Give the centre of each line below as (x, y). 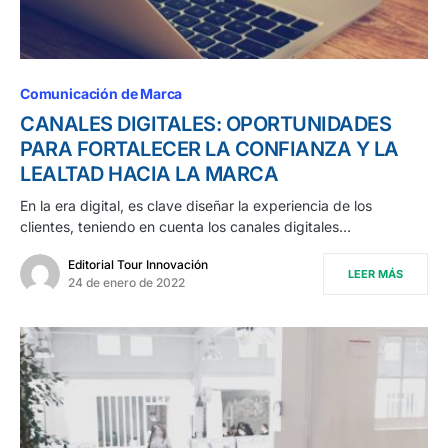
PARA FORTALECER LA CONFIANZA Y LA (209, 149)
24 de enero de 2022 (126, 283)
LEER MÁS (375, 274)
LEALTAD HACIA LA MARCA (149, 174)
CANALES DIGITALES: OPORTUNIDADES (205, 124)
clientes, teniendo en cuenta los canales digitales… (185, 227)
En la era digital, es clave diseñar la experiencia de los (196, 206)
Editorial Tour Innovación (138, 265)
